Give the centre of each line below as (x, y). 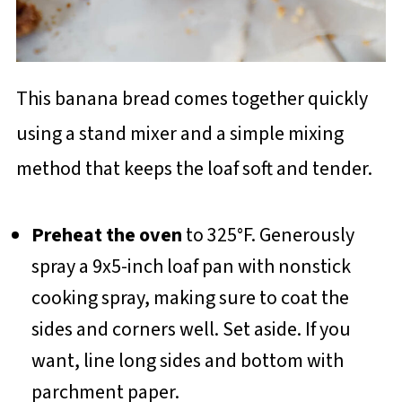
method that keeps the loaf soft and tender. (194, 168)
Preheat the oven (106, 235)
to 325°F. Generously (268, 235)
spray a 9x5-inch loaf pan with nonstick (191, 266)
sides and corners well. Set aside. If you (191, 329)
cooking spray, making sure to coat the (190, 297)
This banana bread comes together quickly (192, 98)
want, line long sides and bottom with (187, 360)
